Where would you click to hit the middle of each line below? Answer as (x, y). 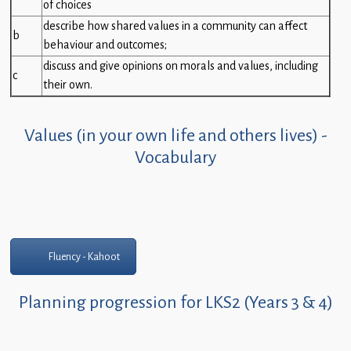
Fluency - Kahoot (84, 256)
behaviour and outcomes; (105, 45)
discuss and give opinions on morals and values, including (181, 66)
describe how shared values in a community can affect (175, 26)
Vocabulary (175, 157)
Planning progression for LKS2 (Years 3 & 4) (175, 302)
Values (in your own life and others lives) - (175, 135)
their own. (68, 85)
